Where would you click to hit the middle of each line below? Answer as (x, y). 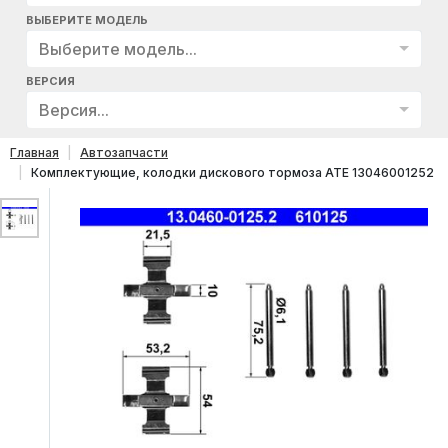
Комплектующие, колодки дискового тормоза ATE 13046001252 (232, 172)
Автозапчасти (124, 152)
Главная (34, 152)
